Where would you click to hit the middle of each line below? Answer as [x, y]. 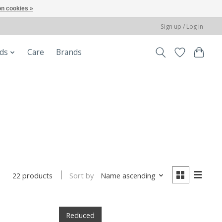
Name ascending [128, 175]
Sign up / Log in [182, 26]
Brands [69, 53]
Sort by [82, 175]
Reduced [80, 215]
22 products [33, 176]
